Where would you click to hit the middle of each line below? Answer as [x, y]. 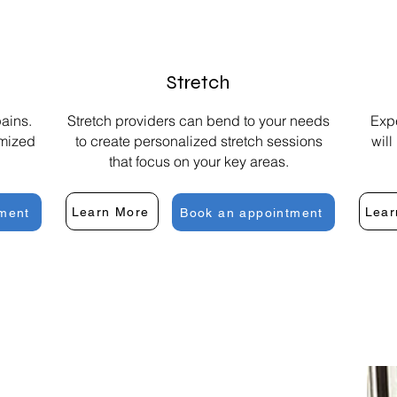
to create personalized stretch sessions [198, 141]
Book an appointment [252, 212]
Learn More [110, 211]
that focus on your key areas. [198, 162]
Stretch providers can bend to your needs [198, 121]
